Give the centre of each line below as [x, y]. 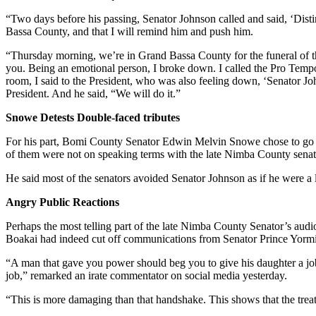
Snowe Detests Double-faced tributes [93, 117]
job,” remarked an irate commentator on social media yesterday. [146, 275]
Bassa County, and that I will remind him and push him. [129, 31]
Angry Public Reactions [62, 202]
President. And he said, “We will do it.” [93, 93]
